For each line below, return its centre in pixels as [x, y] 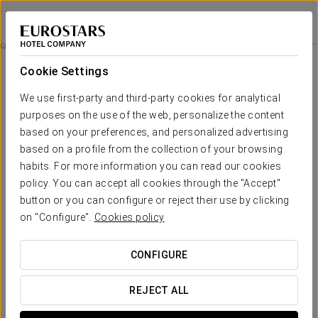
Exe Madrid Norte [51, 16]
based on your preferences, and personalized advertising [154, 132]
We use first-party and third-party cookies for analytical [150, 98]
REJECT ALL [159, 290]
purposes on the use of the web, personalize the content [152, 115]
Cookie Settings [65, 71]
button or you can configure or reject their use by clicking [155, 200]
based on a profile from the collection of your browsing [152, 149]
